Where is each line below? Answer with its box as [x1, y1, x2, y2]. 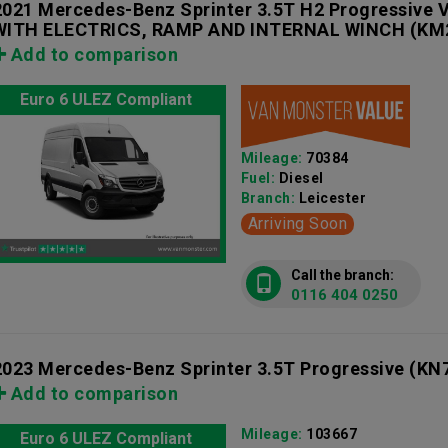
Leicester [298, 190, 367, 207]
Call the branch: [290, 267, 394, 283]
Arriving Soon [247, 214, 348, 234]
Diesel [278, 170, 324, 187]
